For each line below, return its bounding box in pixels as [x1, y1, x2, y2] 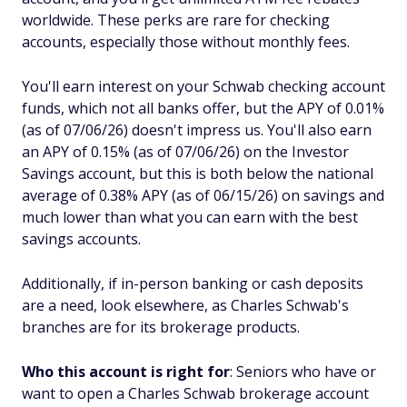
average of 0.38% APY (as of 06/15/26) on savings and [22, 184, 384, 205]
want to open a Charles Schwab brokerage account [22, 382, 369, 403]
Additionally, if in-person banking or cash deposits [22, 273, 363, 293]
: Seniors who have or [230, 361, 376, 382]
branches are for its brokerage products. [22, 316, 300, 337]
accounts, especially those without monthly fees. [22, 31, 350, 52]
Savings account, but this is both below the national [22, 163, 373, 184]
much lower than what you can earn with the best [22, 206, 358, 227]
